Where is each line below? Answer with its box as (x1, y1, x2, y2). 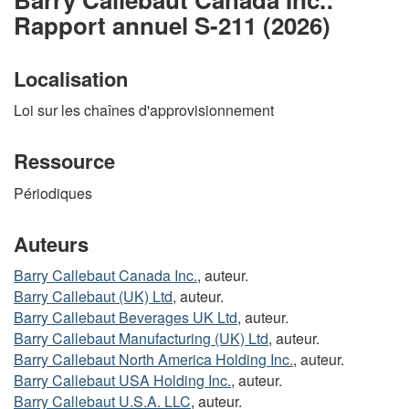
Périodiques (14, 182, 92, 204)
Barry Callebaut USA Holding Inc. (14, 370, 231, 391)
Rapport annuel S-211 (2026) (14, 7, 330, 42)
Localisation (14, 63, 128, 93)
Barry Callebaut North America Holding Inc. (14, 349, 293, 370)
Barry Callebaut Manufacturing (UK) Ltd (14, 328, 268, 349)
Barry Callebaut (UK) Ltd (14, 286, 173, 307)
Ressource (14, 146, 115, 175)
